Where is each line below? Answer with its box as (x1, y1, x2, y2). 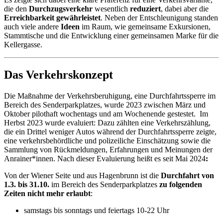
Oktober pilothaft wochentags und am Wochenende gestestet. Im (4, 110, 208, 118)
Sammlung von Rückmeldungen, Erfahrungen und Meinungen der (4, 145, 213, 154)
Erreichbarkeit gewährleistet (4, 13, 101, 22)
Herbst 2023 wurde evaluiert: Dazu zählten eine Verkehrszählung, (4, 118, 211, 127)
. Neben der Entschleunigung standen (101, 13, 218, 22)
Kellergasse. (4, 40, 42, 49)
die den (4, 4, 29, 13)
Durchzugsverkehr (29, 4, 95, 13)
